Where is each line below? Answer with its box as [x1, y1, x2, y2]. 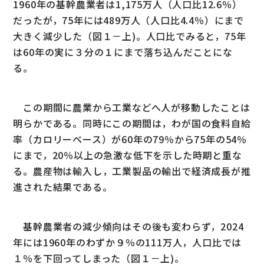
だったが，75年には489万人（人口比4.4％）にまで [13, 12, 245, 27]
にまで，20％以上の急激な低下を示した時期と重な [13, 147, 242, 162]
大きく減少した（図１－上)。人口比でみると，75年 [13, 28, 246, 43]
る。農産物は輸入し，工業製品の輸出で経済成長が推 [13, 163, 251, 178]
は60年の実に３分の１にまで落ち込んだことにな [13, 44, 233, 59]
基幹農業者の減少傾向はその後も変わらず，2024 [13, 219, 244, 233]
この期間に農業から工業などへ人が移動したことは [13, 100, 250, 114]
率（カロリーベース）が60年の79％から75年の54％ [13, 131, 247, 146]
